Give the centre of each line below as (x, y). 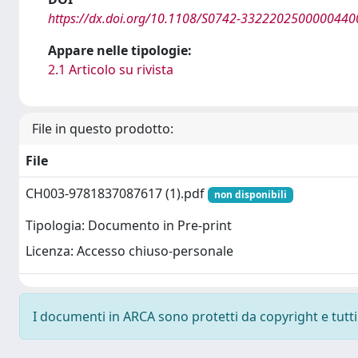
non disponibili (250, 194)
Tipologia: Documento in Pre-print (129, 226)
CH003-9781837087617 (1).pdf (117, 193)
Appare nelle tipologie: (120, 50)
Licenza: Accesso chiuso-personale (129, 251)
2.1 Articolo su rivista (111, 69)
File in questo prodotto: (103, 128)
